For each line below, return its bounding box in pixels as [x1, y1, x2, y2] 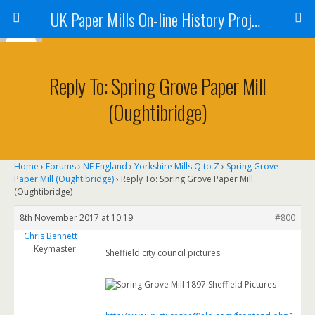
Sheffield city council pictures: [105, 247, 222, 259]
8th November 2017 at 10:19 [20, 212, 133, 224]
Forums [46, 160, 76, 172]
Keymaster [33, 243, 76, 255]
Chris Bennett [23, 230, 77, 242]
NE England [83, 160, 127, 172]
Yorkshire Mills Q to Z [134, 160, 219, 172]
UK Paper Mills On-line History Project [251, 6, 260, 32]
